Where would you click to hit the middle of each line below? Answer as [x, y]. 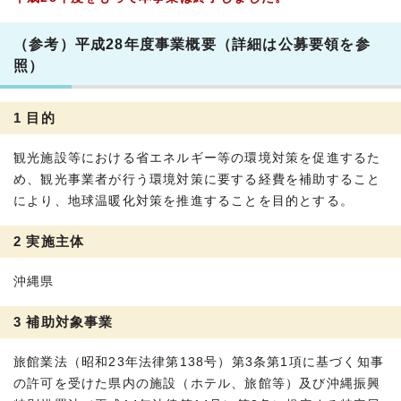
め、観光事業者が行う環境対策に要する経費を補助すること [197, 179]
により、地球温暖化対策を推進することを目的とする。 [183, 200]
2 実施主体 [49, 241]
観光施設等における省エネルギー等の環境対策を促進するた [197, 158]
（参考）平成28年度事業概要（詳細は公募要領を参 [192, 43]
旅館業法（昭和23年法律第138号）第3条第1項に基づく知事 [199, 362]
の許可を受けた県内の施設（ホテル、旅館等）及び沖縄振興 [197, 383]
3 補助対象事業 [64, 321]
